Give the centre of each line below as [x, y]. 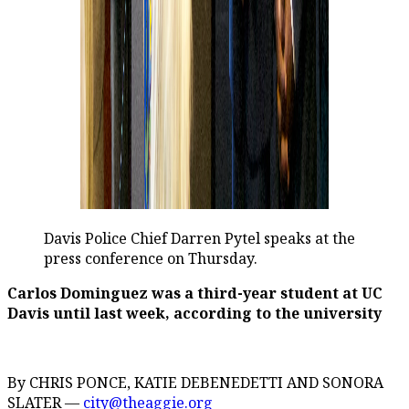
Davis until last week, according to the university [194, 313]
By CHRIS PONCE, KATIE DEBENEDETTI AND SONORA [195, 382]
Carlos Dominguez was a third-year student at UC [195, 293]
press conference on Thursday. [151, 258]
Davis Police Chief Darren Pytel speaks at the [199, 238]
